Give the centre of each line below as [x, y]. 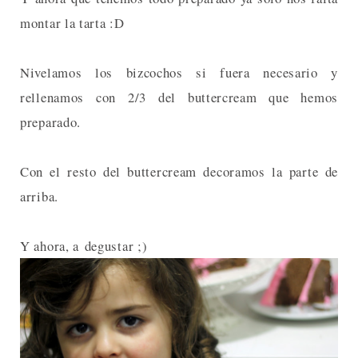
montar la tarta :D [72, 22]
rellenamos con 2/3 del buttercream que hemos [179, 97]
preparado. [50, 121]
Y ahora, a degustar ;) [84, 245]
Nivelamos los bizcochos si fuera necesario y [179, 72]
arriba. [39, 196]
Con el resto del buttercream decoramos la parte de [179, 171]
